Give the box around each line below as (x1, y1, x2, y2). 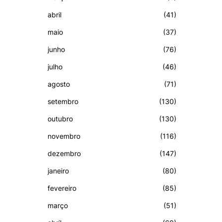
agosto (48, 79, 70, 88)
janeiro (48, 166, 69, 175)
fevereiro (48, 183, 76, 192)
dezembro (48, 149, 81, 158)
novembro (48, 131, 80, 140)
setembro (48, 97, 78, 106)
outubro (48, 114, 73, 123)
